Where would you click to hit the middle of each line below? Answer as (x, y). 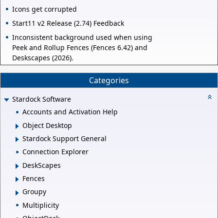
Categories (109, 81)
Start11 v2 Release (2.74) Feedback (68, 23)
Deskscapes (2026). (43, 58)
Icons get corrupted (45, 9)
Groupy (34, 192)
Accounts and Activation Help (70, 112)
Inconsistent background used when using (82, 37)
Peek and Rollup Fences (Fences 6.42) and (80, 48)
